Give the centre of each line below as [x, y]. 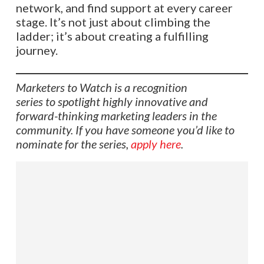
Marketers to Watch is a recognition [101, 88]
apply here [156, 144]
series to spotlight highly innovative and [112, 102]
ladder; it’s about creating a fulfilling [112, 36]
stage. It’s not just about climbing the [113, 22]
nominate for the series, [73, 144]
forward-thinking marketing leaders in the [116, 116]
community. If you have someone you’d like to [125, 130]
